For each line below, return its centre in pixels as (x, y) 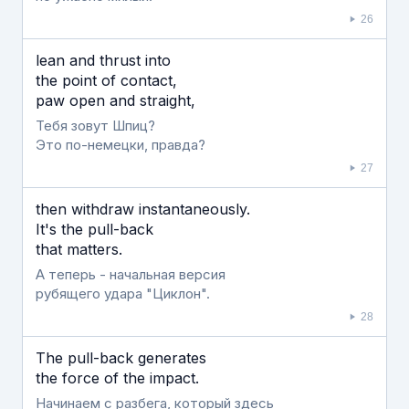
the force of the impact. (117, 378)
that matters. (79, 249)
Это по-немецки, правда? (121, 145)
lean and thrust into (103, 60)
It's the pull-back (94, 229)
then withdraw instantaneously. (143, 209)
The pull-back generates (121, 358)
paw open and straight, (115, 100)
